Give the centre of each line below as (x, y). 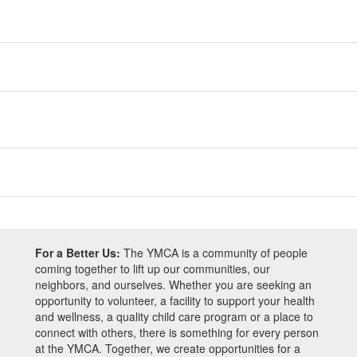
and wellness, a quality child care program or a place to (174, 316)
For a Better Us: (78, 253)
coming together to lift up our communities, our (153, 269)
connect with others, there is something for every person (177, 332)
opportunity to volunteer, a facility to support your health (175, 300)
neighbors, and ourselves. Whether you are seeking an (173, 284)
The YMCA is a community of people (214, 253)
